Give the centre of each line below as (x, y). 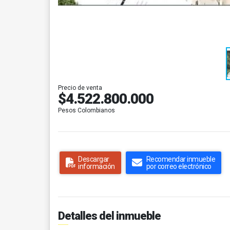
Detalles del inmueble (109, 216)
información (97, 166)
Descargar (94, 159)
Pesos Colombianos (87, 110)
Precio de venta (80, 88)
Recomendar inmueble (180, 159)
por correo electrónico (179, 166)
